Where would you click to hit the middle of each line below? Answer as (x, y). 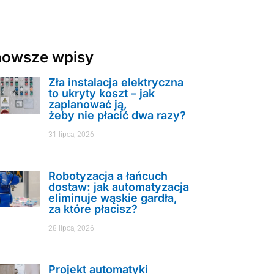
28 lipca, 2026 (72, 228)
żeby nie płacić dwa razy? (117, 115)
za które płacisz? (93, 209)
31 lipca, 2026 (72, 135)
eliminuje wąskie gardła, (113, 198)
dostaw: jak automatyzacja (119, 187)
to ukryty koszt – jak (102, 93)
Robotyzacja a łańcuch (108, 176)
